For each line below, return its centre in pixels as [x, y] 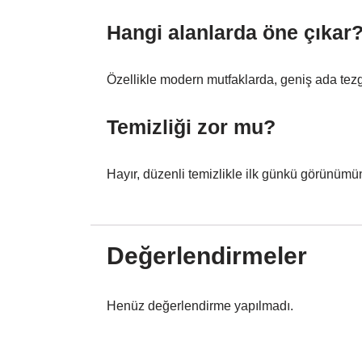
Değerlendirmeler [207, 256]
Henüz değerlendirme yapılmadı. [200, 306]
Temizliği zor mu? [191, 127]
